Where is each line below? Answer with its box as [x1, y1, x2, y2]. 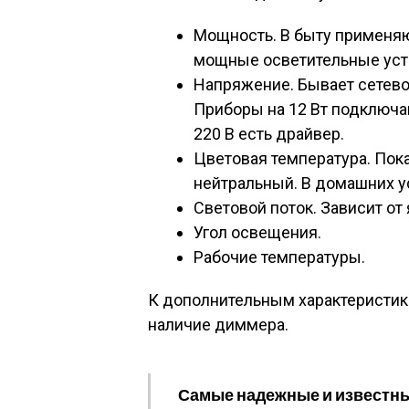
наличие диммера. [148, 315, 288, 334]
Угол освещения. [194, 223, 321, 242]
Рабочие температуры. [194, 247, 365, 267]
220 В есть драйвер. [194, 124, 344, 143]
